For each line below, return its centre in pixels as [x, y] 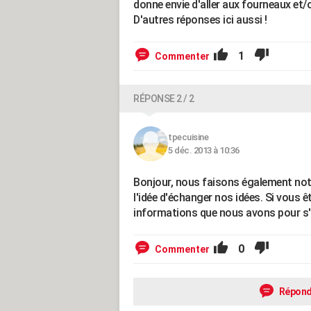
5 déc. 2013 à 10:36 [204, 150]
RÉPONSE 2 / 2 [164, 99]
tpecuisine [188, 137]
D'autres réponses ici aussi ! [200, 20]
